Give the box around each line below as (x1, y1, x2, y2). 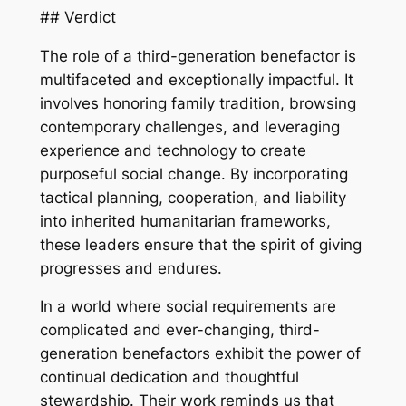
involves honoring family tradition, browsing (39, 93, 356, 112)
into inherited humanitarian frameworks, (39, 211, 331, 230)
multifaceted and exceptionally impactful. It (39, 70, 353, 89)
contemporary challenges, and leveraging (39, 117, 340, 136)
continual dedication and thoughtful (39, 368, 299, 387)
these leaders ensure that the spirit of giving (39, 235, 362, 254)
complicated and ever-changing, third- (39, 321, 320, 340)
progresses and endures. (39, 258, 222, 277)
